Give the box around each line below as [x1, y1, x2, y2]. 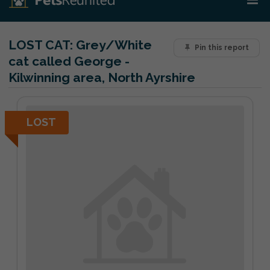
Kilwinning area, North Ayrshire [8, 70, 195, 85]
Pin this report [194, 43, 249, 52]
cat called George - [8, 54, 130, 69]
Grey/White [73, 37, 152, 52]
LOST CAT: [8, 37, 73, 52]
